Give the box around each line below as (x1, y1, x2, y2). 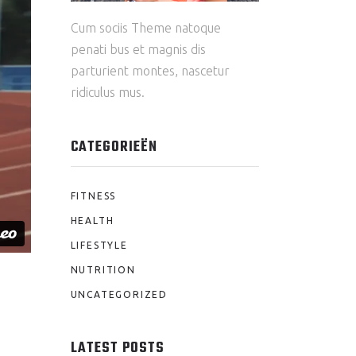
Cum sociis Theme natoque (70, 20, 221, 35)
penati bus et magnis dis (70, 41, 206, 56)
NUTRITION (70, 264, 136, 275)
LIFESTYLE (70, 239, 128, 250)
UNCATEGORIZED (70, 288, 168, 300)
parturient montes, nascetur (70, 63, 230, 78)
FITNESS (70, 190, 117, 201)
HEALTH (70, 215, 114, 226)
